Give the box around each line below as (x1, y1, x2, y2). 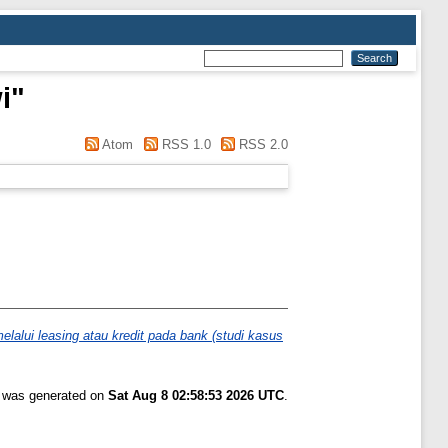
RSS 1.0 (157, 137, 211, 152)
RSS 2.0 (235, 137, 288, 152)
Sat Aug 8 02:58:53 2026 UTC (108, 388, 284, 404)
